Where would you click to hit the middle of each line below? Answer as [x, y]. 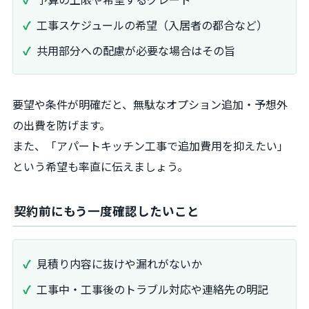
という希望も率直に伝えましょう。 [100, 166]
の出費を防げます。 [61, 124]
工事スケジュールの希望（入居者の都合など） [152, 24]
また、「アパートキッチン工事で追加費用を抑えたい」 [150, 145]
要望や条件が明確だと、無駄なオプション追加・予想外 [150, 104]
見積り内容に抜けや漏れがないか [119, 263]
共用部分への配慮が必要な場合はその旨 [136, 50]
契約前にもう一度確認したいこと [107, 211]
